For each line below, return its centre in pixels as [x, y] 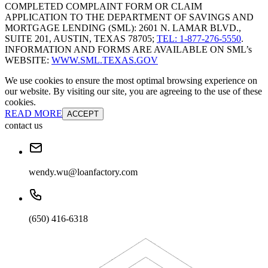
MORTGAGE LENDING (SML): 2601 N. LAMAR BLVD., [123, 28]
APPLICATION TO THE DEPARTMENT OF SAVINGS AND [129, 17]
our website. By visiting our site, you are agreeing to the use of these [133, 92]
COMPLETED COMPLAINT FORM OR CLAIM [103, 7]
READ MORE [33, 114]
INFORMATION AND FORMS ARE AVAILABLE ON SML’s [128, 50]
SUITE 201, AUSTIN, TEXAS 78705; [81, 39]
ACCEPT [83, 114]
